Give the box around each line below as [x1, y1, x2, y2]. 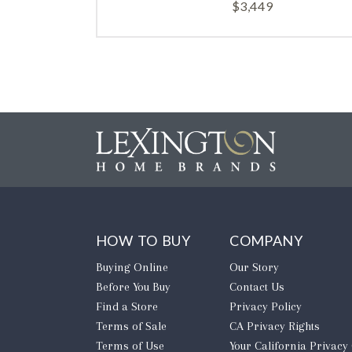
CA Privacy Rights [229, 318, 321, 333]
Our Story [229, 259, 280, 274]
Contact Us [229, 279, 285, 294]
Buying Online [96, 259, 168, 274]
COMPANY [229, 231, 303, 249]
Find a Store [96, 299, 158, 313]
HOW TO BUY [96, 231, 191, 249]
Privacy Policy [229, 299, 302, 313]
